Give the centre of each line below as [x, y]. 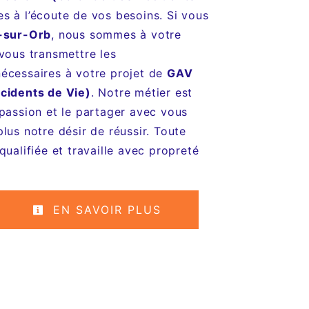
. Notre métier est [142, 92]
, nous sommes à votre [117, 34]
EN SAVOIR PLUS [105, 210]
